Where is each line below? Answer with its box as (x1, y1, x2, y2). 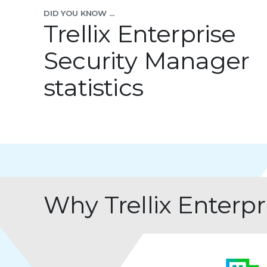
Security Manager (44, 45, 250, 75)
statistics (44, 72, 143, 102)
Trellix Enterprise (44, 18, 236, 48)
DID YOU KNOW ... (44, 8, 114, 18)
